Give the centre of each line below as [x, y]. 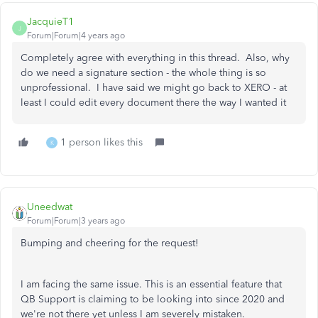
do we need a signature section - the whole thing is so [143, 73]
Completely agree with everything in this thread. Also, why [155, 58]
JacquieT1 [50, 22]
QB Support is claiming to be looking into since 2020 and [153, 300]
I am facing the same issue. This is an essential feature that [151, 285]
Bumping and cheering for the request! [110, 243]
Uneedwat [50, 207]
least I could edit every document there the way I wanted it [153, 103]
